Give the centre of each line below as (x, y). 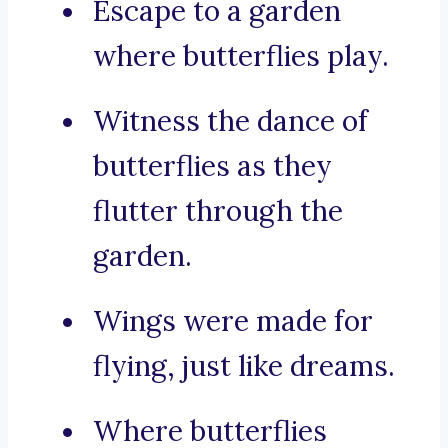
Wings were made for (233, 321)
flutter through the (218, 211)
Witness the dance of (230, 121)
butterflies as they (212, 166)
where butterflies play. (241, 56)
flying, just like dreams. (244, 366)
